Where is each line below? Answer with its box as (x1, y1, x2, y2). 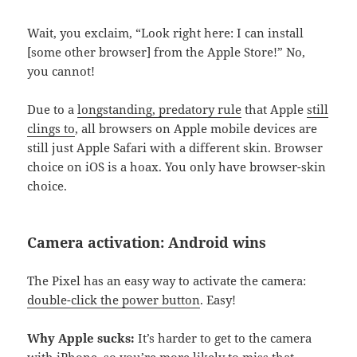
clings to (27, 120, 76, 137)
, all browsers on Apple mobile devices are (75, 120, 318, 137)
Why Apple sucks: (27, 330, 135, 347)
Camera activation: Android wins (27, 233, 267, 253)
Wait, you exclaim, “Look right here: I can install (27, 25, 304, 41)
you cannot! (27, 63, 96, 80)
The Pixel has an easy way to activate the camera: (27, 273, 307, 289)
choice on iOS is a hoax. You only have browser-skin (27, 159, 327, 175)
